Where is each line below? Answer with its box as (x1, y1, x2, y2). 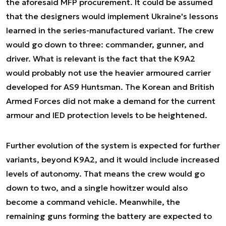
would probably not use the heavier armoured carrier (6, 68, 211, 78)
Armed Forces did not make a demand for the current (6, 96, 215, 106)
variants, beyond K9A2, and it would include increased (6, 154, 219, 164)
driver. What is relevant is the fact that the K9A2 (6, 53, 195, 64)
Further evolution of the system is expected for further (6, 140, 220, 150)
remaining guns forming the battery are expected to (6, 211, 212, 221)
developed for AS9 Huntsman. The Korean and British (6, 82, 214, 92)
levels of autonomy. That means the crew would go (6, 168, 205, 179)
